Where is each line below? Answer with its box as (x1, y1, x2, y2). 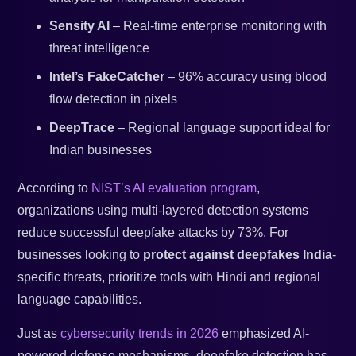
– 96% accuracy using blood (164, 70, 327, 84)
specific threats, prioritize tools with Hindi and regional (17, 270, 321, 284)
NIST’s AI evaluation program (91, 181, 257, 195)
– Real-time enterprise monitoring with (110, 19, 327, 33)
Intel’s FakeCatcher (49, 70, 165, 84)
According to (17, 181, 92, 195)
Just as (17, 327, 61, 341)
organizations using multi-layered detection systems (17, 203, 309, 218)
